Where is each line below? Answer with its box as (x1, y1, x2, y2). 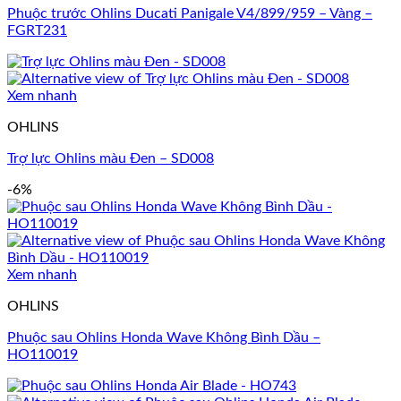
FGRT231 (7, 23, 67, 38)
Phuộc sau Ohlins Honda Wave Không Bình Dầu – (7, 330, 320, 346)
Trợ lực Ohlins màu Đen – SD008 (7, 151, 214, 166)
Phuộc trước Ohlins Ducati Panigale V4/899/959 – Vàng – (7, 6, 372, 21)
